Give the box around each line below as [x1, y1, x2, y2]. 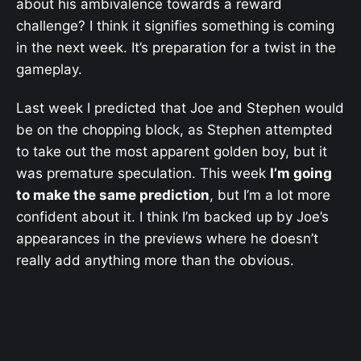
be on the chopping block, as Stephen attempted [16, 122, 333, 139]
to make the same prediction [16, 187, 210, 204]
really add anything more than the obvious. [16, 252, 294, 269]
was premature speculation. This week [16, 165, 270, 182]
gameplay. [16, 61, 82, 78]
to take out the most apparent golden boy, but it [16, 143, 327, 160]
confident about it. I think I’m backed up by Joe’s [16, 209, 329, 226]
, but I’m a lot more [210, 187, 330, 204]
